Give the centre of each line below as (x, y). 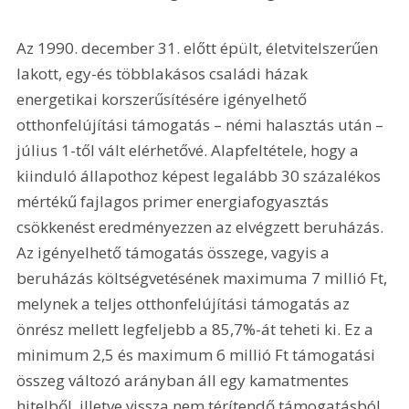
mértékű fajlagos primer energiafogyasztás (175, 201)
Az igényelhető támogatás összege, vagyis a (175, 252)
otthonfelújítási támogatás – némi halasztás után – (202, 124)
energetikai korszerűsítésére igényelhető (164, 99)
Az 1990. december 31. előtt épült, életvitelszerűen (199, 47)
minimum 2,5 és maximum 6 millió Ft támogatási (198, 354)
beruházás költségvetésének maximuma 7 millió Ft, (204, 278)
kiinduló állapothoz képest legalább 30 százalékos (201, 175)
